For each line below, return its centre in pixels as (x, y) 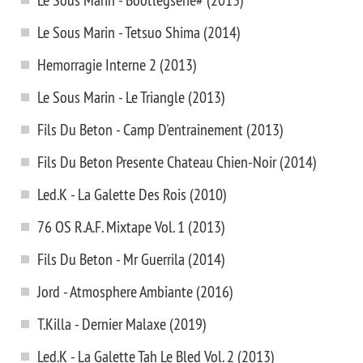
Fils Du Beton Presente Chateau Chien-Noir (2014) (177, 162)
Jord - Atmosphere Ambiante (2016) (135, 291)
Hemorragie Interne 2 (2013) (117, 64)
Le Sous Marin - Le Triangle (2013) (131, 97)
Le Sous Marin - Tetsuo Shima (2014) (139, 32)
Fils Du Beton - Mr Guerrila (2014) (131, 259)
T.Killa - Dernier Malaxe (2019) (122, 324)
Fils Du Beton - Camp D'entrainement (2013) (160, 129)
